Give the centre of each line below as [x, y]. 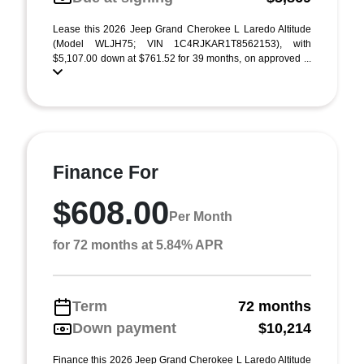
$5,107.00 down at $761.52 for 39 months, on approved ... [182, 58]
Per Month [201, 216]
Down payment [124, 328]
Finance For [106, 172]
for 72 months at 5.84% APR [138, 245]
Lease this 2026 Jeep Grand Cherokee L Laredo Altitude [182, 29]
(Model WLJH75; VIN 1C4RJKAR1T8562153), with [182, 44]
